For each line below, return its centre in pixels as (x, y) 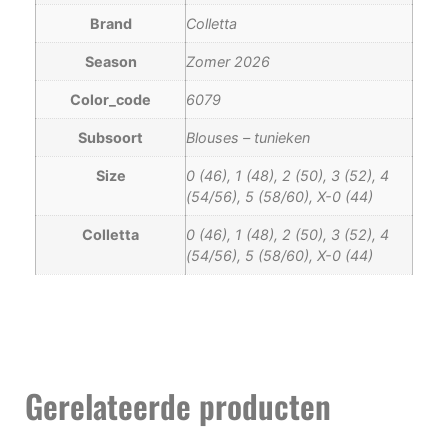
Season (110, 62)
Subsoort (110, 138)
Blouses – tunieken (248, 138)
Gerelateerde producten (178, 405)
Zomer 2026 (228, 62)
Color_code (110, 100)
